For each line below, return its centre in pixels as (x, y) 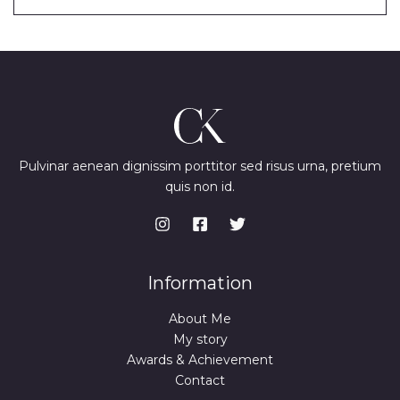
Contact (200, 381)
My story (200, 340)
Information (200, 283)
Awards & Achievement (200, 360)
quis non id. (200, 187)
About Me (200, 319)
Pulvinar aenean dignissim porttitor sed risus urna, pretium (200, 167)
